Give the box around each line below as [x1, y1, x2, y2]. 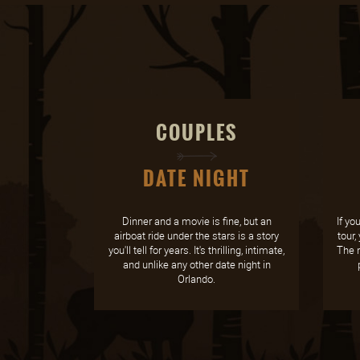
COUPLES [156, 118, 237, 148]
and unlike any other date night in [122, 257, 271, 272]
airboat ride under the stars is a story [114, 228, 279, 243]
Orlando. [178, 272, 215, 286]
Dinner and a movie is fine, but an [121, 214, 272, 228]
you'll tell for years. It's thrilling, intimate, [108, 243, 284, 257]
